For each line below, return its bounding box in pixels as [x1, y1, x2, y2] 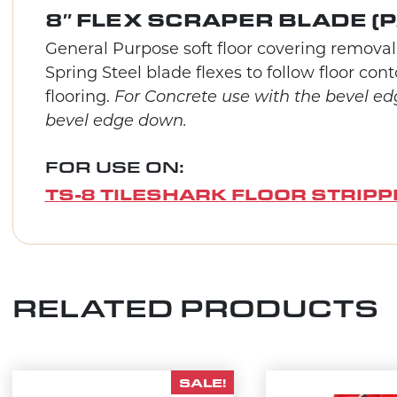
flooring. [44, 89, 114, 106]
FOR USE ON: [44, 155, 184, 177]
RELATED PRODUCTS [12, 290, 378, 323]
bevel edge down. [44, 113, 187, 130]
